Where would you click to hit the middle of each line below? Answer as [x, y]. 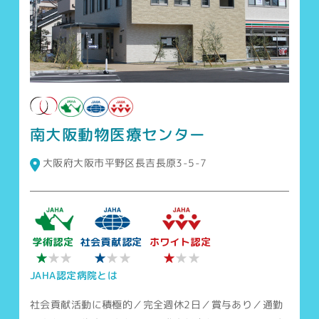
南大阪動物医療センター [118, 134]
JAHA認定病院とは [74, 275]
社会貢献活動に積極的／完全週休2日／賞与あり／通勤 [157, 304]
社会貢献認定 [111, 241]
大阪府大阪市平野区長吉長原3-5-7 [125, 162]
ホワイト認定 [180, 241]
